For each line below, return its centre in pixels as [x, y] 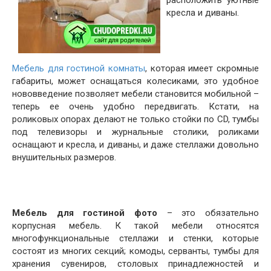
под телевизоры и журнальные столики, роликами [135, 132]
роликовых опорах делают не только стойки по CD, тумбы [135, 119]
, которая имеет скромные [202, 68]
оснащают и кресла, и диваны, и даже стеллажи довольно [135, 145]
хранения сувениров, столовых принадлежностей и [135, 264]
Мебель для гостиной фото [85, 213]
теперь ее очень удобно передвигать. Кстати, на [135, 106]
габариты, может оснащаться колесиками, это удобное [135, 81]
